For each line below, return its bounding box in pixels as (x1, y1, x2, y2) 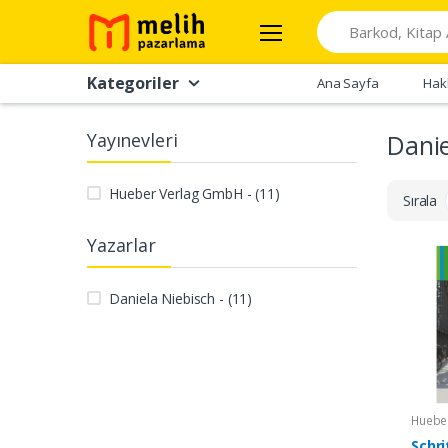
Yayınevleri (87, 127, 178, 152)
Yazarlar (87, 232, 156, 257)
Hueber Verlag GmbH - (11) (109, 183, 280, 203)
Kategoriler (87, 71, 179, 94)
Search (316, 11, 360, 30)
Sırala (403, 190, 445, 210)
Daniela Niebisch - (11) (109, 288, 253, 308)
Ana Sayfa (317, 73, 379, 92)
